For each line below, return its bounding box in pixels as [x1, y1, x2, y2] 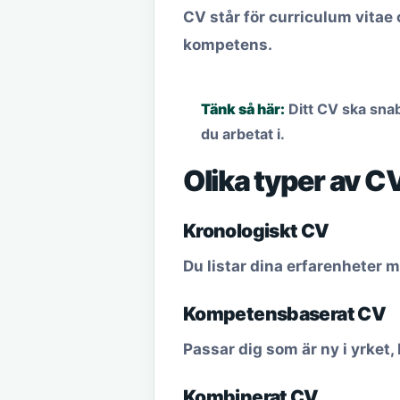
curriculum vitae [269, 8, 393, 26]
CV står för [183, 8, 269, 26]
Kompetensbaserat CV [183, 303, 387, 325]
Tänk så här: [201, 100, 285, 118]
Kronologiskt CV [183, 220, 329, 242]
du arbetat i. [201, 125, 285, 143]
